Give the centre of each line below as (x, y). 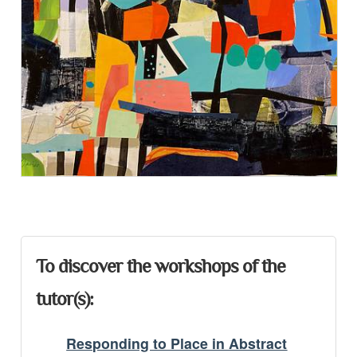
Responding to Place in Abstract (177, 343)
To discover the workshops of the (160, 267)
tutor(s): (64, 300)
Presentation (67, 204)
